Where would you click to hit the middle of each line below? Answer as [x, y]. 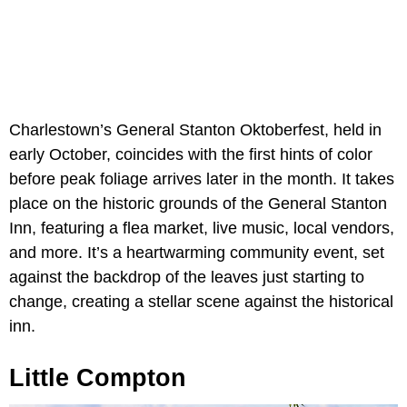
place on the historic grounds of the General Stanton [198, 204]
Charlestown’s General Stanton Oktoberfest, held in [195, 130]
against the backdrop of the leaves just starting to [187, 278]
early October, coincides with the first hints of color [191, 155]
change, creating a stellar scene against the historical [201, 302]
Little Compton [98, 378]
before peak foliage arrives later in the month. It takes [202, 179]
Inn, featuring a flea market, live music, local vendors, [202, 228]
